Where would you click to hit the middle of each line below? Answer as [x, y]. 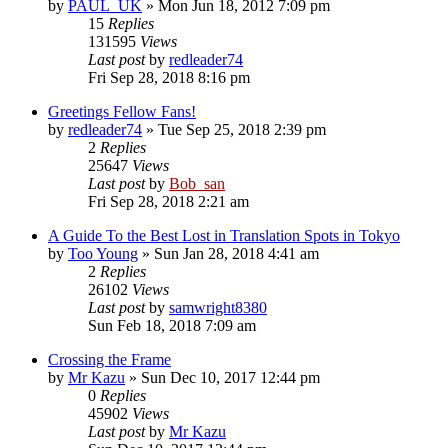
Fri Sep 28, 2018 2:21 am [168, 201]
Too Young [103, 253]
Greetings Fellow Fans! [122, 111]
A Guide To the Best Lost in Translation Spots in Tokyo [224, 235]
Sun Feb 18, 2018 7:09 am [172, 325]
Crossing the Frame [109, 359]
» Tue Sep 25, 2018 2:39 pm [234, 129]
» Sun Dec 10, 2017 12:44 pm [222, 377]
